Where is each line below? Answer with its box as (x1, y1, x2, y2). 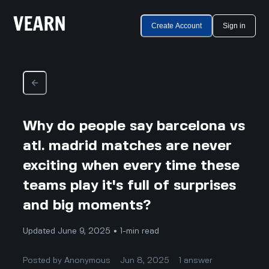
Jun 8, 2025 (120, 256, 170, 265)
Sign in (222, 22, 246, 30)
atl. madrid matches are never (23, 139, 232, 153)
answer (184, 256, 213, 265)
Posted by (23, 256, 65, 265)
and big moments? (23, 198, 151, 213)
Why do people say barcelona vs (23, 119, 246, 133)
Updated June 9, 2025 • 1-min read (23, 226, 160, 235)
